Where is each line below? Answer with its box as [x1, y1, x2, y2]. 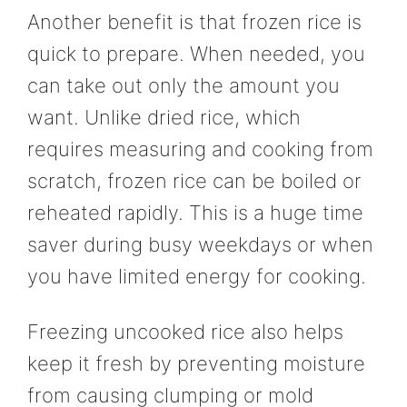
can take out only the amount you [27, 73, 340, 97]
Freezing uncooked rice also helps [27, 319, 343, 343]
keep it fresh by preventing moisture [27, 351, 365, 375]
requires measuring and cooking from [27, 136, 373, 161]
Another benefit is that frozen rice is [27, 9, 362, 34]
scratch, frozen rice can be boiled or [27, 168, 362, 193]
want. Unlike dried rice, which [27, 104, 301, 129]
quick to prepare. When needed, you [27, 41, 365, 65]
